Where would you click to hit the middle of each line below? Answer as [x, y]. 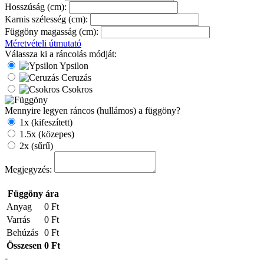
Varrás [18, 219]
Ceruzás [76, 77]
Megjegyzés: [28, 169]
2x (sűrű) [36, 146]
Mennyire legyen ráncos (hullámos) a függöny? [93, 110]
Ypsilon [74, 65]
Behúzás [22, 232]
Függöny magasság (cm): [52, 31]
